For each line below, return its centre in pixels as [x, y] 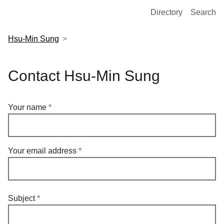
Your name [27, 107]
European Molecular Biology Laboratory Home [90, 10]
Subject [21, 198]
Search [203, 12]
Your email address [42, 151]
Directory [166, 12]
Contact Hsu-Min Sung [84, 76]
